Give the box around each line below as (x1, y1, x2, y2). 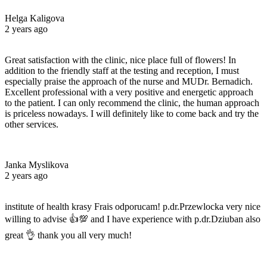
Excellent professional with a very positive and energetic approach (5, 86, 253, 97)
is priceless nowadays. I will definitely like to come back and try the (5, 108, 259, 119)
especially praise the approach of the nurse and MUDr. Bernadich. (5, 76, 253, 86)
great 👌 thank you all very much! (5, 229, 132, 240)
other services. (5, 119, 58, 129)
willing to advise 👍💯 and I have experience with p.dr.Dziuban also (5, 213, 260, 224)
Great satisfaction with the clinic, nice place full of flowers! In (5, 54, 236, 65)
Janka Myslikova (5, 159, 69, 170)
